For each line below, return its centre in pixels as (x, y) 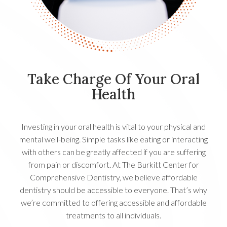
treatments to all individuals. (113, 215)
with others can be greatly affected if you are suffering (113, 152)
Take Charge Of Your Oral (113, 79)
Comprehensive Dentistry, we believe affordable (113, 177)
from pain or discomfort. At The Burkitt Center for (113, 165)
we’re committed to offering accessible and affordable (113, 203)
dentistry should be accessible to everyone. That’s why (113, 190)
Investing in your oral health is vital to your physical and (113, 127)
